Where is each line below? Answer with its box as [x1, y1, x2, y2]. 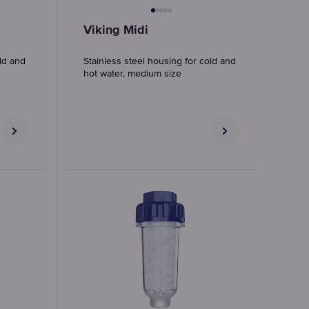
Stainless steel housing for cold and [83, 57, 236, 66]
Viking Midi [83, 24, 148, 37]
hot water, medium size [83, 69, 181, 79]
